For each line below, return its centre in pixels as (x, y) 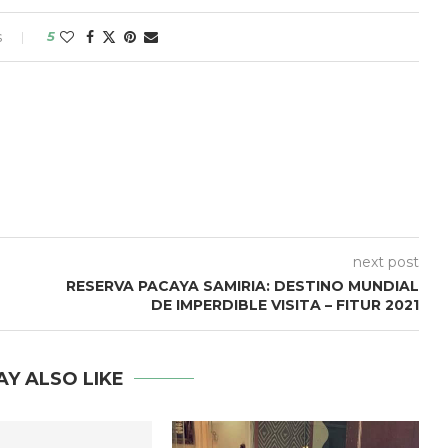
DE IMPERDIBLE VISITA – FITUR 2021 (284, 305)
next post (385, 262)
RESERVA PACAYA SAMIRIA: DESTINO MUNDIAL (242, 286)
